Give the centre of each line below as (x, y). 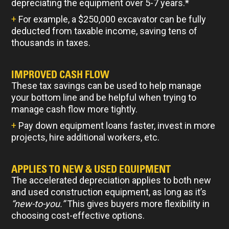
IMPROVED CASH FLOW (61, 74)
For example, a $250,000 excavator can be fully (112, 19)
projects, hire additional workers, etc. (86, 137)
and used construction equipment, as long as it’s (109, 192)
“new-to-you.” (38, 203)
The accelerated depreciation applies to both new (111, 180)
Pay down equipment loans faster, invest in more (117, 125)
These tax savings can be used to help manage (107, 85)
